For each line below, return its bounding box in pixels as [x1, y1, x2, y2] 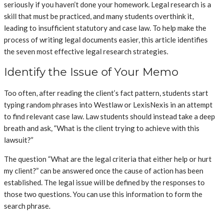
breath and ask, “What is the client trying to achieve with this [4, 123, 199, 132]
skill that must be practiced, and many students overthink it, [4, 11, 194, 21]
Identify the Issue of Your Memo [4, 65, 178, 79]
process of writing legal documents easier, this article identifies [4, 35, 208, 44]
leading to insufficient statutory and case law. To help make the [4, 23, 206, 32]
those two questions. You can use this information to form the [4, 189, 202, 198]
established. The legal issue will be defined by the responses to [4, 177, 205, 187]
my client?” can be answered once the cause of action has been [4, 166, 203, 175]
